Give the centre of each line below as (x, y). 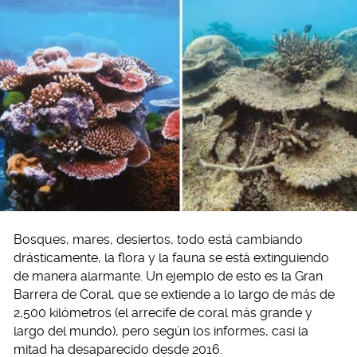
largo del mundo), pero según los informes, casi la (161, 331)
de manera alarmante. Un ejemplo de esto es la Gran (168, 277)
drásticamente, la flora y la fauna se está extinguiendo (171, 258)
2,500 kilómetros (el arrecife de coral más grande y (163, 313)
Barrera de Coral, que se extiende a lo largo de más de (174, 295)
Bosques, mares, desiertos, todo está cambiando (158, 240)
